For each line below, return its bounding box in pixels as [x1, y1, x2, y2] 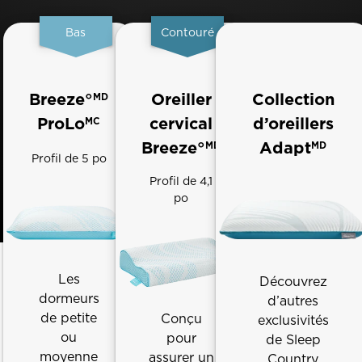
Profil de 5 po [31, 152, 107, 165]
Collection [251, 90, 335, 109]
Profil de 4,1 [149, 175, 213, 187]
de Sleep [265, 332, 321, 348]
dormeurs [38, 291, 99, 307]
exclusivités [257, 313, 329, 329]
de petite [40, 310, 98, 326]
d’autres [267, 293, 319, 309]
